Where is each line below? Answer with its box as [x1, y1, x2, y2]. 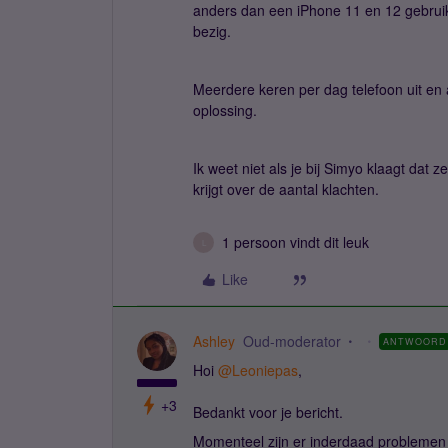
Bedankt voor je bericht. [193, 402, 347, 422]
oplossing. [193, 100, 257, 120]
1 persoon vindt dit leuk [222, 232, 369, 252]
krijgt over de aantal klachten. [193, 179, 379, 199]
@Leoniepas [218, 360, 298, 380]
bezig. [193, 21, 231, 41]
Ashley [193, 331, 235, 351]
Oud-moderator [243, 331, 341, 351]
